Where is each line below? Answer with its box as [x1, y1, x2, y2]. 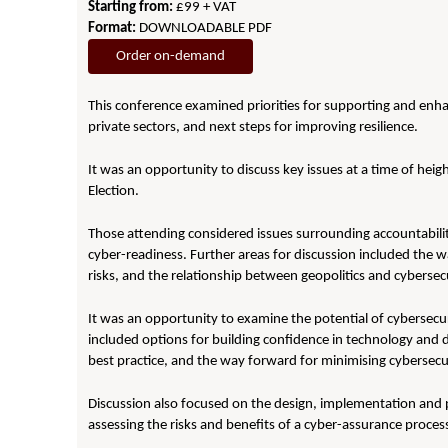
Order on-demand [116, 49, 226, 64]
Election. [88, 184, 140, 199]
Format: [88, 21, 137, 36]
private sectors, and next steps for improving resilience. [88, 120, 419, 135]
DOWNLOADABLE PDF [136, 21, 273, 36]
